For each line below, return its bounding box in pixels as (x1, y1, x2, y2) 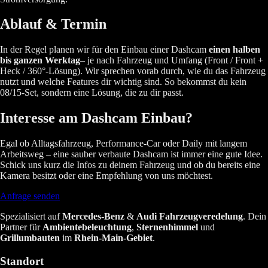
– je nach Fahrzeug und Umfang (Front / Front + (80, 55, 263, 66)
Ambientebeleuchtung (42, 222, 132, 233)
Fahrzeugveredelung (159, 211, 243, 222)
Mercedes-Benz (62, 211, 124, 222)
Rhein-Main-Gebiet (74, 233, 153, 243)
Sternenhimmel (136, 222, 198, 233)
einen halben (209, 44, 260, 55)
